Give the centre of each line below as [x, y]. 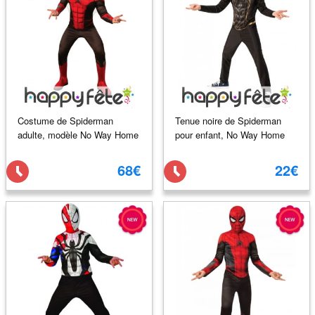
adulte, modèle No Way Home [78, 134]
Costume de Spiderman [65, 120]
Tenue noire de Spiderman [228, 120]
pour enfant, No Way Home [230, 134]
